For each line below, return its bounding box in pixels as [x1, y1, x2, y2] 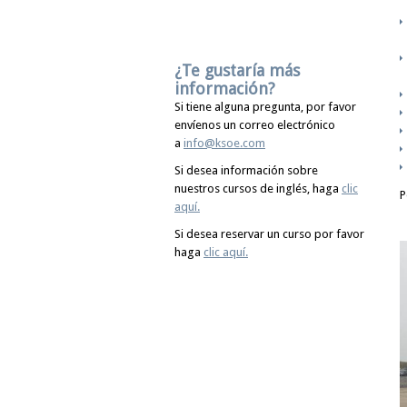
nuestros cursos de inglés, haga [174, 182, 342, 195]
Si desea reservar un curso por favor [174, 227, 364, 241]
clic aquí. [203, 245, 248, 259]
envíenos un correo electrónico [174, 118, 335, 132]
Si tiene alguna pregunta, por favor [174, 100, 356, 114]
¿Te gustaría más [174, 61, 300, 80]
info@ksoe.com [184, 136, 265, 150]
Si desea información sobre [174, 164, 318, 177]
